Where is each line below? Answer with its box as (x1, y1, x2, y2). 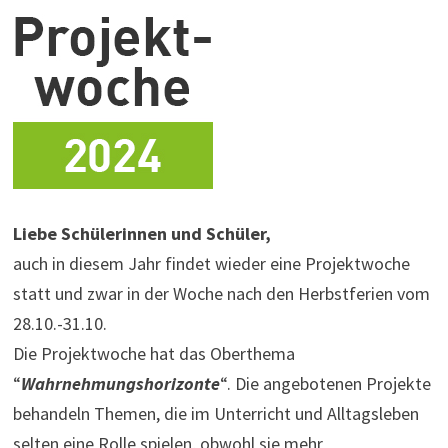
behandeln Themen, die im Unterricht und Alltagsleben (12, 402, 419, 425)
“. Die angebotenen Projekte (219, 372, 431, 395)
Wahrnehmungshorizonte (20, 372, 220, 395)
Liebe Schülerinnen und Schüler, (12, 222, 271, 245)
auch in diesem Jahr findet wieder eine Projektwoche (12, 252, 410, 275)
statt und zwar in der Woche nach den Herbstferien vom (12, 282, 430, 305)
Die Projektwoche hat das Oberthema (12, 342, 295, 365)
